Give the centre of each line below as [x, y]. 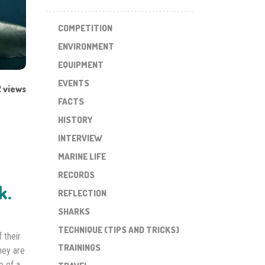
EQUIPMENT [80, 64]
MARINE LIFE [82, 156]
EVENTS [73, 83]
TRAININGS [79, 248]
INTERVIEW [80, 138]
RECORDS [76, 174]
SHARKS [74, 211]
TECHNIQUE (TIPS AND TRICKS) [118, 230]
